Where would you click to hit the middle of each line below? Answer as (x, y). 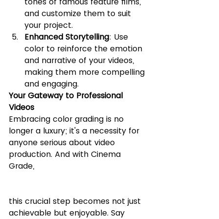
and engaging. (52, 84)
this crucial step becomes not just (76, 201)
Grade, (23, 166)
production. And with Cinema (66, 154)
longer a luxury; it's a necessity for (75, 131)
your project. (49, 25)
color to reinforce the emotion (85, 48)
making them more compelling (86, 72)
